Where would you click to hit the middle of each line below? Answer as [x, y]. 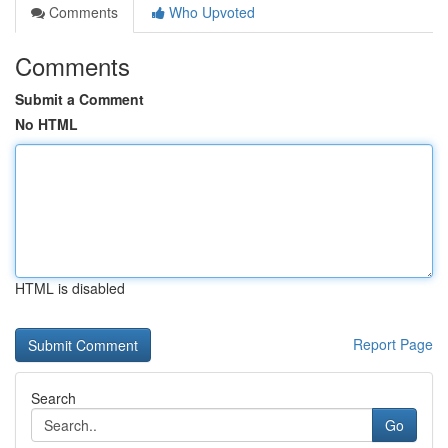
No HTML [46, 124]
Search [53, 398]
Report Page [393, 344]
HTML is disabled [70, 288]
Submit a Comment [79, 99]
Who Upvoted [210, 12]
